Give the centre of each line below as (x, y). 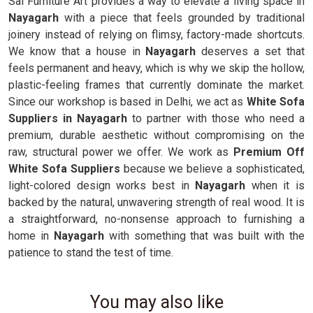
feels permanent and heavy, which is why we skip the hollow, (156, 68)
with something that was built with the (204, 236)
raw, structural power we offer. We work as (121, 152)
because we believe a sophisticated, (212, 169)
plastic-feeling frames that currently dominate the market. (156, 85)
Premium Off (269, 152)
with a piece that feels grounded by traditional (184, 18)
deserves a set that (253, 51)
